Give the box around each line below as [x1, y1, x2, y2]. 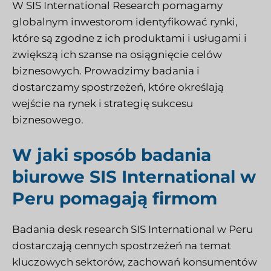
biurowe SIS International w [12, 166, 256, 187]
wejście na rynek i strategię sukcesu [12, 97, 193, 110]
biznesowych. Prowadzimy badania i [12, 65, 200, 77]
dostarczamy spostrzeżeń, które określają [12, 81, 224, 94]
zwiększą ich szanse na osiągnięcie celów [12, 48, 222, 61]
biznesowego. [12, 114, 83, 126]
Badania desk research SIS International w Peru [12, 223, 253, 235]
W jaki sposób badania [12, 144, 211, 165]
